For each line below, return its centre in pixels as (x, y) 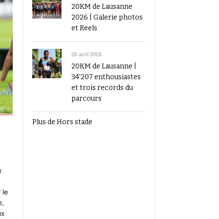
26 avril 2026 (87, 54)
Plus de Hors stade (62, 122)
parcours (87, 99)
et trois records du (102, 88)
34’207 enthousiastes (106, 77)
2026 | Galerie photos (107, 17)
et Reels (84, 28)
